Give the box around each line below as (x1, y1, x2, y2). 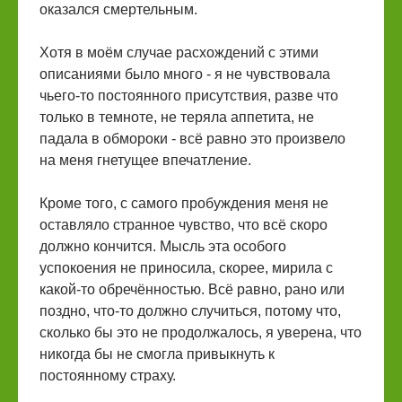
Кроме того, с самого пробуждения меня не (39, 196, 328, 211)
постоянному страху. (39, 368, 176, 383)
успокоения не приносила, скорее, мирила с (39, 260, 333, 275)
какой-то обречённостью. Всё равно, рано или (39, 282, 345, 297)
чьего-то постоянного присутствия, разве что (39, 88, 338, 103)
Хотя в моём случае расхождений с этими (39, 45, 319, 60)
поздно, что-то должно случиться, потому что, (39, 303, 341, 319)
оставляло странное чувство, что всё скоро (39, 217, 328, 232)
